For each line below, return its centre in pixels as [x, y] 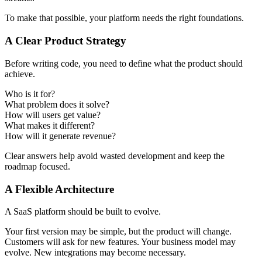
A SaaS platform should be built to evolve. [83, 212]
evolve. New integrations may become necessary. [95, 253]
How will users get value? [53, 115]
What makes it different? [50, 125]
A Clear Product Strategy [65, 41]
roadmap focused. [37, 166]
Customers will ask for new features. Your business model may [120, 242]
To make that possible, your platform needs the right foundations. [124, 18]
